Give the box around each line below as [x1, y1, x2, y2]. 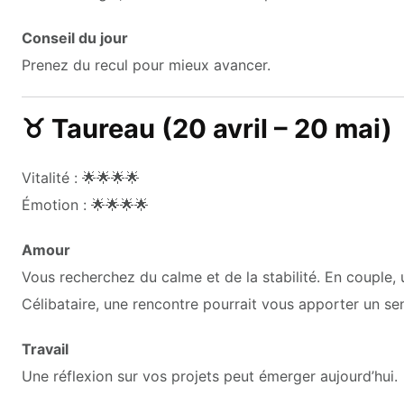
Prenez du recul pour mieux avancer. [22, 55, 271, 74]
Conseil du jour [22, 28, 128, 47]
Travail [22, 339, 69, 358]
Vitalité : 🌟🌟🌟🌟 [22, 168, 140, 187]
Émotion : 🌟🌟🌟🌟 [22, 195, 149, 214]
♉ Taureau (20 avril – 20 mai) [22, 112, 392, 144]
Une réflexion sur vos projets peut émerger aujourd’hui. [22, 366, 398, 385]
